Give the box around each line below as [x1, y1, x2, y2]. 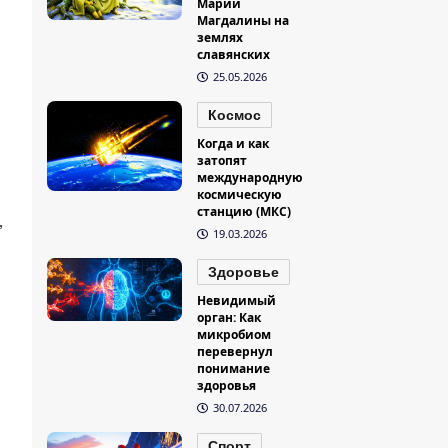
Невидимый [197, 292, 277, 310]
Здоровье [208, 264, 280, 281]
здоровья [197, 377, 257, 395]
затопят [197, 152, 248, 170]
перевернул [197, 343, 274, 361]
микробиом [197, 326, 272, 344]
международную [197, 169, 304, 187]
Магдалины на [197, 12, 290, 30]
